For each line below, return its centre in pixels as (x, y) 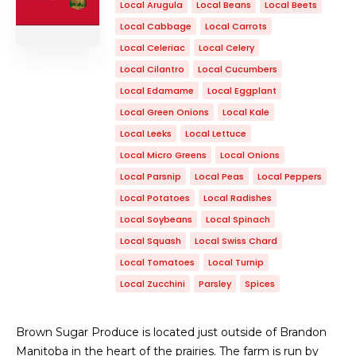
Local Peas (219, 176)
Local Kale (246, 112)
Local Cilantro (152, 69)
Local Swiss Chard (236, 241)
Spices (260, 284)
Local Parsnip (151, 176)
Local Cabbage (156, 26)
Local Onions (250, 155)
